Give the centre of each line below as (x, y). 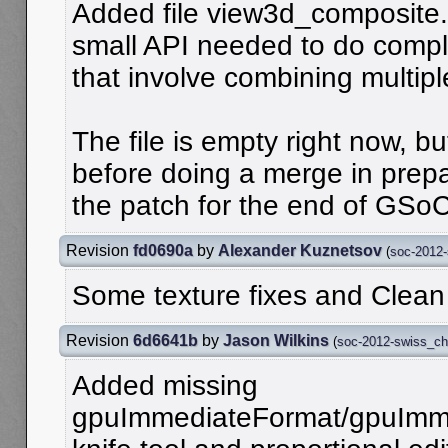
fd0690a (163, 250)
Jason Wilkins (276, 340)
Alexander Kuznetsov (300, 250)
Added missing (165, 385)
